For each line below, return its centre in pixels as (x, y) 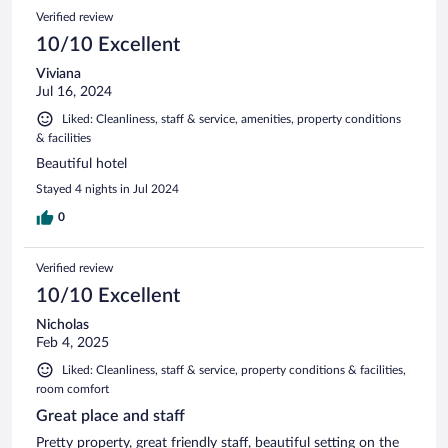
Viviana (58, 74)
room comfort (72, 389)
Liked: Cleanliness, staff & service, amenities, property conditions (231, 119)
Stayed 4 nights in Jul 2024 (107, 189)
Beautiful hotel (81, 164)
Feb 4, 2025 (72, 343)
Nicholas (62, 325)
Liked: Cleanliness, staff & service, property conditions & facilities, (234, 370)
